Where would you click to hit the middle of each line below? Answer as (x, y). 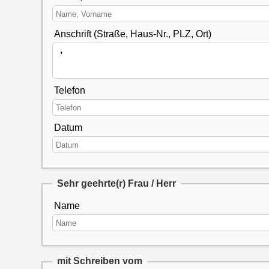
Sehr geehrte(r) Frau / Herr (116, 183)
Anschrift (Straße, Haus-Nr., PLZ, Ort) (132, 34)
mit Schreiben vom (99, 261)
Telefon (69, 91)
